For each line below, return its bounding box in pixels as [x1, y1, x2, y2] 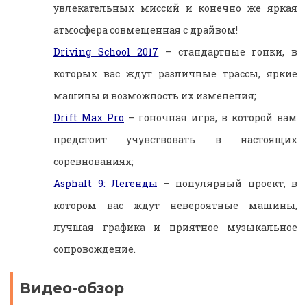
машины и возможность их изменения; [53, 88, 256, 102]
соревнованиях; [53, 154, 134, 168]
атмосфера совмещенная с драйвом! [53, 23, 238, 36]
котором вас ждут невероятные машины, [53, 198, 297, 212]
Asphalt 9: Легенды [53, 176, 158, 190]
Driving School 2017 [53, 45, 159, 58]
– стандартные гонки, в [158, 45, 298, 58]
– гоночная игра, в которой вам [124, 110, 297, 124]
